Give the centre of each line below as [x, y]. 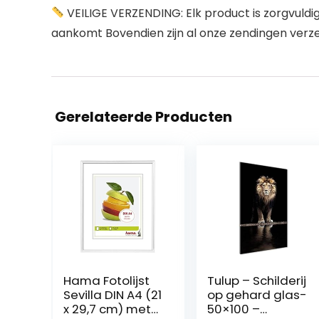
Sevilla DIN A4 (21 [112, 294]
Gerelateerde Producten [143, 116]
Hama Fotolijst [106, 280]
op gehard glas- [257, 294]
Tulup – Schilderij [256, 280]
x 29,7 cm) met [107, 309]
